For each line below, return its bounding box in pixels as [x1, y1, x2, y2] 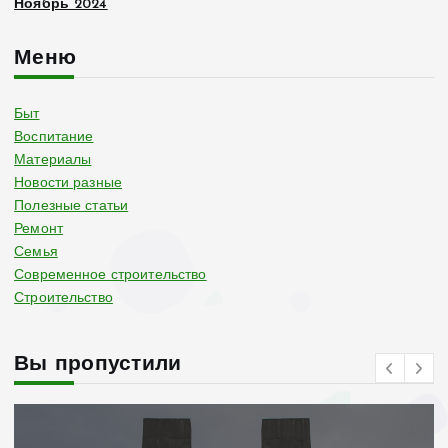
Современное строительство [14, 267, 207, 283]
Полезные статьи [14, 198, 129, 214]
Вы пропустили [14, 354, 182, 376]
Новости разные [14, 175, 123, 191]
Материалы [14, 152, 92, 168]
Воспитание [14, 129, 94, 145]
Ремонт [14, 221, 63, 237]
